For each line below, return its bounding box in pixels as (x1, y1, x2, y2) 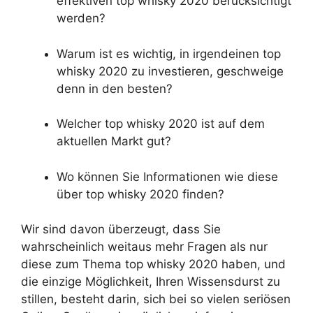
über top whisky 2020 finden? (57, 187, 224, 201)
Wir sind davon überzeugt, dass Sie (21, 222, 221, 237)
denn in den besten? (57, 81, 173, 96)
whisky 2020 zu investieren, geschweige (57, 64, 284, 78)
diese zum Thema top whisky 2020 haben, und (21, 257, 286, 272)
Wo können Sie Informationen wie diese (57, 169, 278, 184)
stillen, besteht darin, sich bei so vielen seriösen (21, 292, 291, 307)
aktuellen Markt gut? (57, 134, 171, 149)
